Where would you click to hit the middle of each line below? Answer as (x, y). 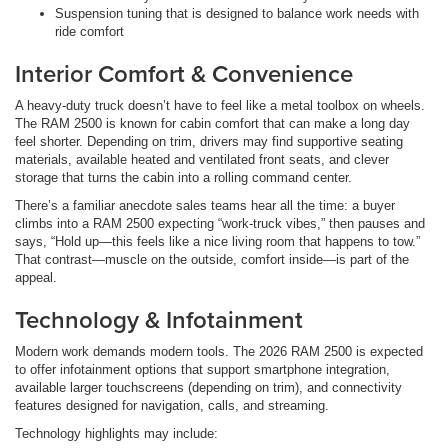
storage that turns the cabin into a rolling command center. (183, 177)
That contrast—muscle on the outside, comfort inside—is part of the (212, 259)
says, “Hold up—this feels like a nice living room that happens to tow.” (217, 241)
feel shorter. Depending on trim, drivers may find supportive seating (209, 141)
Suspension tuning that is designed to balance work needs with (237, 13)
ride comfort (89, 31)
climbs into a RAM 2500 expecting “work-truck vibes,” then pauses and (220, 223)
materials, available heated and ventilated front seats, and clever (202, 159)
